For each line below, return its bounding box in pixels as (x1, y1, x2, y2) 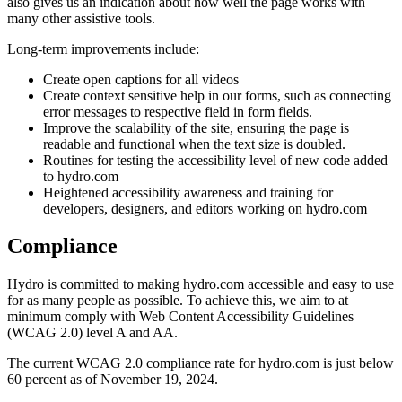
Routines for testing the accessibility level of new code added (43, 152, 388, 168)
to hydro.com (43, 168, 118, 184)
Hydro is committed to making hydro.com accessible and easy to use (7, 276, 394, 293)
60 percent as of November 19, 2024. (7, 371, 218, 388)
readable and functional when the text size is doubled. (43, 135, 345, 152)
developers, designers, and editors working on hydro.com (43, 200, 367, 216)
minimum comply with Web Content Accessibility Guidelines (7, 309, 354, 325)
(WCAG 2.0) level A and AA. (7, 325, 178, 341)
